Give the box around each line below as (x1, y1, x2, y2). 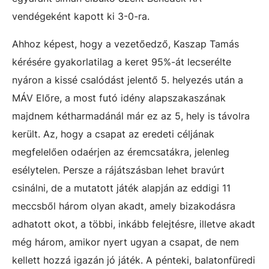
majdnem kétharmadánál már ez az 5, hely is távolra (12, 109, 250, 122)
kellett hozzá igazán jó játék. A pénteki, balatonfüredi (12, 253, 255, 266)
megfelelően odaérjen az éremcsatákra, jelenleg (12, 145, 229, 158)
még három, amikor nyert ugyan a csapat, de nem (12, 235, 239, 248)
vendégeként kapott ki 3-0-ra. (12, 10, 153, 22)
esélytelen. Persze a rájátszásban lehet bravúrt (12, 163, 225, 176)
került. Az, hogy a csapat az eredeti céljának (12, 127, 214, 140)
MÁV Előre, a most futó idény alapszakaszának (12, 91, 226, 104)
